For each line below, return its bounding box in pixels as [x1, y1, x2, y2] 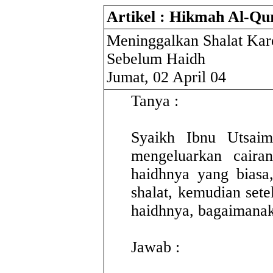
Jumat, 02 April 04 [107, 68, 226, 86]
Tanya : [131, 92, 179, 110]
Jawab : [131, 238, 180, 256]
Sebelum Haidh [107, 50, 205, 68]
